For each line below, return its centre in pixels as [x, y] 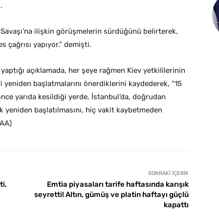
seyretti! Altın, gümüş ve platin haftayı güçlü [111, 195]
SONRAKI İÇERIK [168, 174]
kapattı [176, 205]
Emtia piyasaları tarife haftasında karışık [118, 185]
